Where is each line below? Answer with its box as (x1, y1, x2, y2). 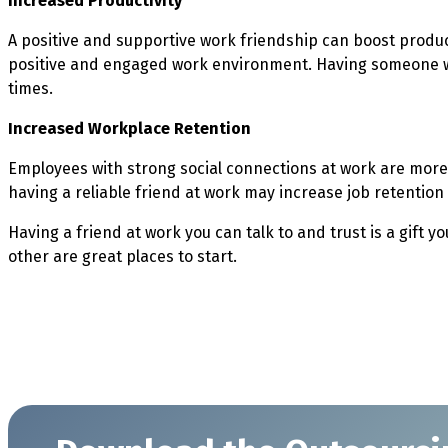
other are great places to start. (8, 246, 241, 266)
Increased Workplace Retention (8, 118, 251, 138)
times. (8, 78, 53, 98)
